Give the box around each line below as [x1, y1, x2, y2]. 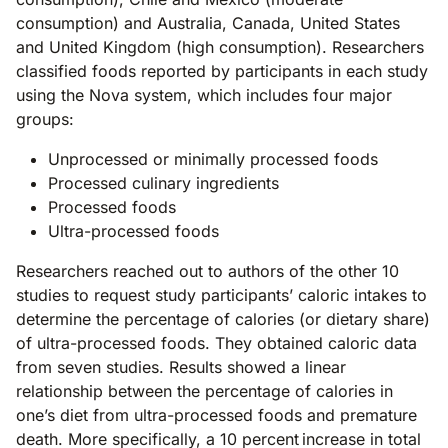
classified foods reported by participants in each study [16, 60, 428, 81]
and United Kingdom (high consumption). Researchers [16, 36, 424, 57]
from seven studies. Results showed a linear [16, 356, 346, 377]
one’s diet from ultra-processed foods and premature [16, 404, 417, 425]
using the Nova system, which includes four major [16, 84, 392, 105]
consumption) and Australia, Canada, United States [16, 12, 400, 33]
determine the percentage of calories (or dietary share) [16, 308, 430, 329]
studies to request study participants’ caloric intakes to [16, 284, 427, 305]
